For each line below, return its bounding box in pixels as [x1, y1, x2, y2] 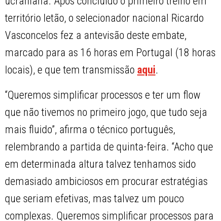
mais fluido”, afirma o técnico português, [5, 123, 176, 136]
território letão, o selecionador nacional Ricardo [5, 12, 204, 25]
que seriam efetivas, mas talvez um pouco [5, 192, 184, 205]
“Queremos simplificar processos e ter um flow [5, 89, 201, 102]
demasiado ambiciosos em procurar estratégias [5, 175, 208, 188]
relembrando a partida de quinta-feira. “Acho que [5, 141, 214, 153]
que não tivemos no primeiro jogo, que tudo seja [5, 106, 208, 119]
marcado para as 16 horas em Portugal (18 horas [5, 46, 216, 59]
